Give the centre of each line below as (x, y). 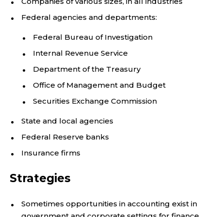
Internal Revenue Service (80, 53)
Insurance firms (51, 153)
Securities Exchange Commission (95, 101)
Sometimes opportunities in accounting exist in (109, 204)
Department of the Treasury (87, 69)
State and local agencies (67, 121)
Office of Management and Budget (99, 85)
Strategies (40, 178)
